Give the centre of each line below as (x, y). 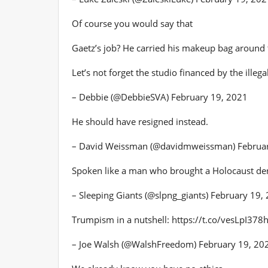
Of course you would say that (132, 23)
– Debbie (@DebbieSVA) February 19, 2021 (160, 97)
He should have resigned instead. (140, 121)
